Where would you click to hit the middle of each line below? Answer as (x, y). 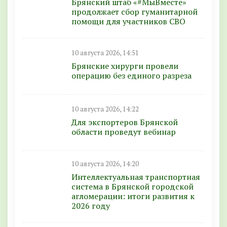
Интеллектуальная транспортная (136, 177)
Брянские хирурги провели (125, 66)
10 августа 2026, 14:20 (105, 164)
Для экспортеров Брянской (125, 122)
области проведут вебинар (124, 132)
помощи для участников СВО (128, 21)
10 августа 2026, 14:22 (105, 109)
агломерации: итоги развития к (133, 196)
